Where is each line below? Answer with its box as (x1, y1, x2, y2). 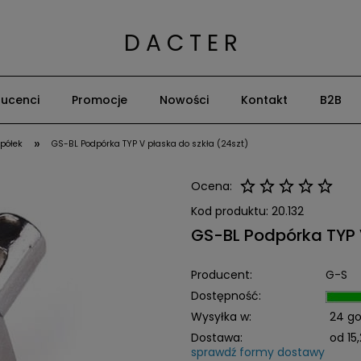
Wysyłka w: (190, 309, 251, 325)
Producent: (190, 267, 252, 283)
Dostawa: (190, 330, 243, 346)
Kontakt (241, 92, 288, 108)
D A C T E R (123, 27, 238, 59)
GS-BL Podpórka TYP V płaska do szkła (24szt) (52, 138, 249, 150)
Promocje (72, 92, 127, 108)
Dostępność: (190, 288, 261, 304)
